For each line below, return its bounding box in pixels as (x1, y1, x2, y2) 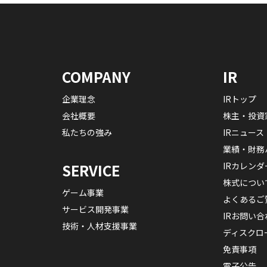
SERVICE (62, 160, 120, 181)
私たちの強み (62, 126, 112, 138)
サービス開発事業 (62, 203, 129, 215)
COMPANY (62, 66, 131, 87)
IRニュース (223, 126, 264, 138)
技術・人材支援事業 (62, 219, 137, 232)
